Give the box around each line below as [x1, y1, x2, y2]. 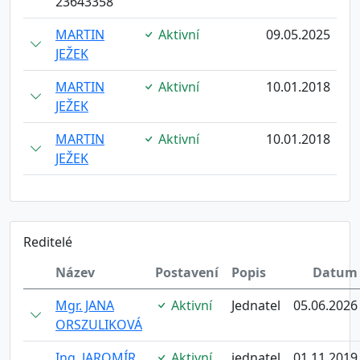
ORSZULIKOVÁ [55, 316, 142, 333]
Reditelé [23, 233, 72, 251]
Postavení [155, 264, 219, 281]
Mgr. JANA [55, 297, 114, 314]
